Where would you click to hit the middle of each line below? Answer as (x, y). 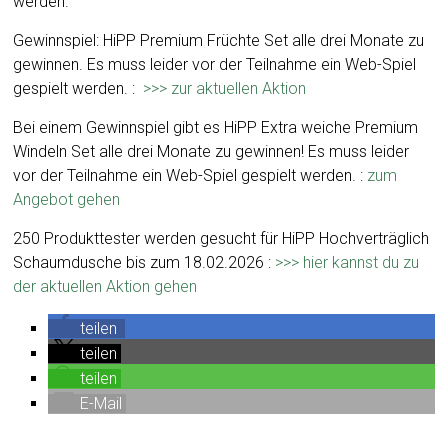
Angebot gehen (67, 199)
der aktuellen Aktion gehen (105, 286)
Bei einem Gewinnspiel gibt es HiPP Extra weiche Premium (216, 127)
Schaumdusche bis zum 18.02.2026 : (144, 262)
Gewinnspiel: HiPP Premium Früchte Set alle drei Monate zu (219, 40)
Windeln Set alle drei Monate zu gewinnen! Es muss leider (211, 151)
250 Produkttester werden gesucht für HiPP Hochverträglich (221, 238)
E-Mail (101, 403)
